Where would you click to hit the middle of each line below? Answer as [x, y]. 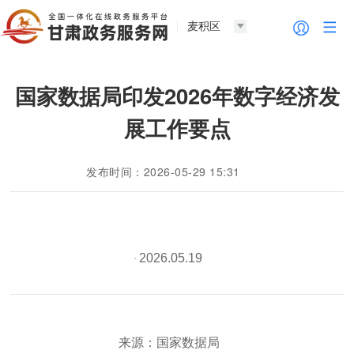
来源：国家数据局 [169, 342]
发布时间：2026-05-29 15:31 [163, 172]
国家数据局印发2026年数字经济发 [177, 96]
